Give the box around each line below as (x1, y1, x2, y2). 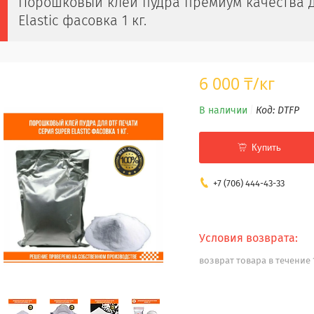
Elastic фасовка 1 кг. (18, 14, 146, 28)
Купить (252, 142, 281, 153)
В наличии (199, 106, 247, 116)
